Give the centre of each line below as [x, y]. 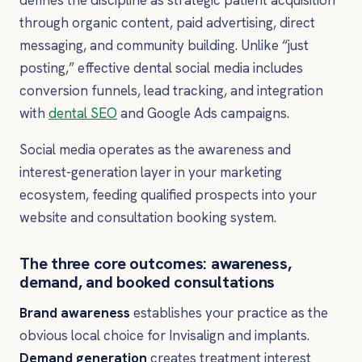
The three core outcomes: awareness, [156, 264]
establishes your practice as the [229, 313]
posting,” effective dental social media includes [161, 67]
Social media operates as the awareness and [155, 150]
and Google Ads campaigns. [203, 113]
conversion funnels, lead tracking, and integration [171, 90]
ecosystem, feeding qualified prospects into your [168, 195]
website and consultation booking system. [148, 218]
